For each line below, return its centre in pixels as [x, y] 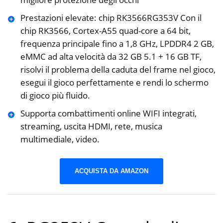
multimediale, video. [60, 139]
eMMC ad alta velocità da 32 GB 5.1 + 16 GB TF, [111, 56]
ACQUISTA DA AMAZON [111, 171]
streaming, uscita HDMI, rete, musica [91, 126]
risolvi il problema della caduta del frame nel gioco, [118, 69]
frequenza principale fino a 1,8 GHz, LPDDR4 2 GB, [117, 43]
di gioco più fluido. [55, 95]
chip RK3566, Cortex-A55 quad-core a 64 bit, [105, 30]
